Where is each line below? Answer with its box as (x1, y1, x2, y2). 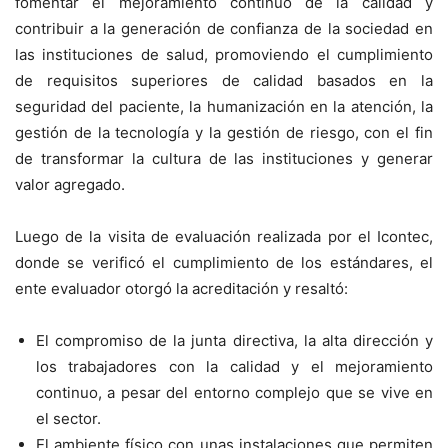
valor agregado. (15, 175, 125, 195)
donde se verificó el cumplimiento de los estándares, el (15, 253, 433, 273)
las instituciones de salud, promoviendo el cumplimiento (15, 45, 433, 65)
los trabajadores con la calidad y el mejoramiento (36, 357, 433, 377)
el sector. (36, 409, 101, 429)
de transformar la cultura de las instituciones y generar (15, 149, 433, 169)
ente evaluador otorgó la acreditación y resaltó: (15, 279, 348, 299)
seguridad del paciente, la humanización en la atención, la (15, 97, 433, 117)
